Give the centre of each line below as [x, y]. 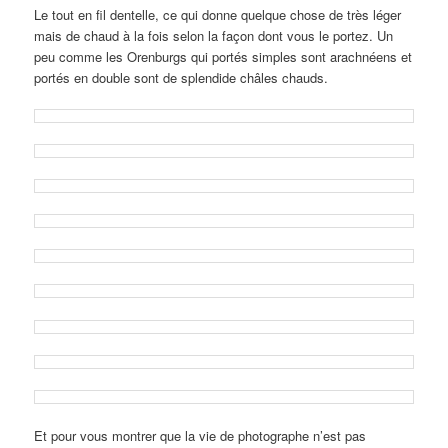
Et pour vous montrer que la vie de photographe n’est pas [200, 435]
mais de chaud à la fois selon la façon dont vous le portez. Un [214, 35]
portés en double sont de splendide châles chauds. [181, 77]
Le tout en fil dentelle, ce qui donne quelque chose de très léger [218, 14]
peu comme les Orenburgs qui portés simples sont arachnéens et [223, 56]
